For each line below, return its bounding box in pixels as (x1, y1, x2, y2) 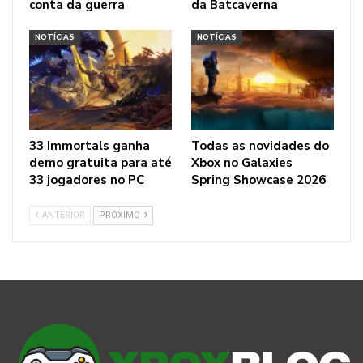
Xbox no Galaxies (191, 155, 293, 172)
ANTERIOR (40, 210, 85, 221)
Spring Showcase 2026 (191, 172, 326, 189)
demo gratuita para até (29, 155, 172, 172)
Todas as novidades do (191, 138, 329, 155)
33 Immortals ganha (29, 138, 150, 155)
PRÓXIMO (99, 210, 143, 221)
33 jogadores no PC (29, 172, 144, 189)
